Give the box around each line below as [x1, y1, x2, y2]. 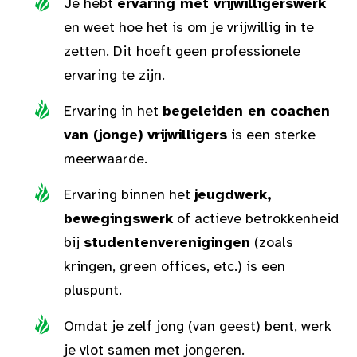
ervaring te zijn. [64, 66, 165, 84]
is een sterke [227, 126, 316, 143]
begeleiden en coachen [163, 102, 330, 120]
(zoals [250, 233, 293, 251]
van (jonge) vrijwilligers [64, 126, 227, 143]
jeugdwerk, [194, 186, 272, 203]
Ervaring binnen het [64, 186, 194, 203]
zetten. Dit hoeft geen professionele [64, 42, 300, 60]
